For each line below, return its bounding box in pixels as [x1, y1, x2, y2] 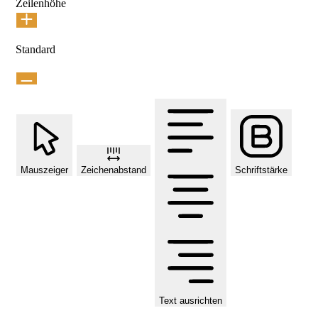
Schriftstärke [235, 164, 287, 175]
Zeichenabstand [81, 164, 146, 175]
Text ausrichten [159, 295, 222, 306]
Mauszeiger [21, 164, 68, 175]
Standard [16, 43, 55, 55]
